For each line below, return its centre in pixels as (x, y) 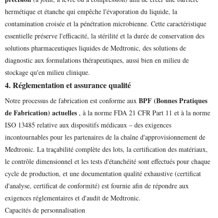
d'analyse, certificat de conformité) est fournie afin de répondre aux (97, 186)
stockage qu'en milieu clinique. (47, 72)
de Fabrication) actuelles (41, 113)
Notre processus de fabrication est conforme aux (72, 100)
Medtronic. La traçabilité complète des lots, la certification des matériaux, (106, 149)
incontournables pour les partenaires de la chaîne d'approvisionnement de (105, 137)
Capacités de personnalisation (45, 210)
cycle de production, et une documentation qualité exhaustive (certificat (103, 173)
